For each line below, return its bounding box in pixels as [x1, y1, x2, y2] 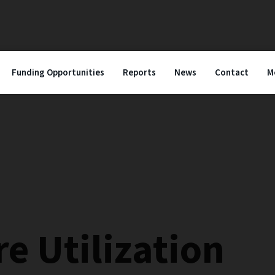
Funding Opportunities [11, 66, 104, 79]
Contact [214, 66, 249, 79]
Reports [122, 66, 156, 79]
